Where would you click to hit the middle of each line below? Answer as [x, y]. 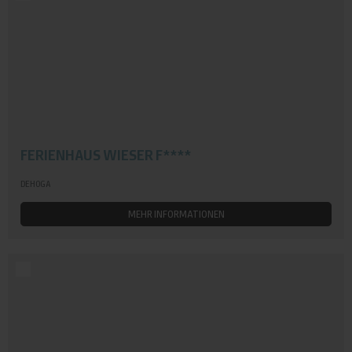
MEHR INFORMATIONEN [176, 214]
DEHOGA [35, 184]
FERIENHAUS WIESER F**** [105, 155]
